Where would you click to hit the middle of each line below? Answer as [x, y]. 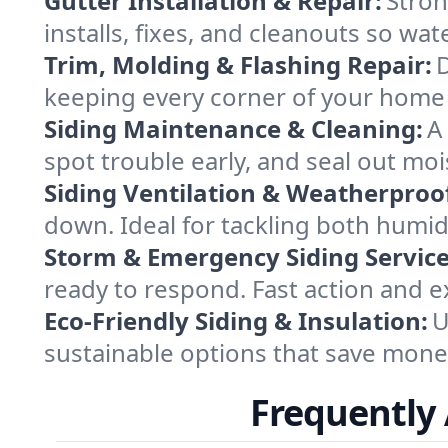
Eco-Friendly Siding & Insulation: [236, 320]
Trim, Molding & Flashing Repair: [238, 64]
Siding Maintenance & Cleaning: [233, 128]
